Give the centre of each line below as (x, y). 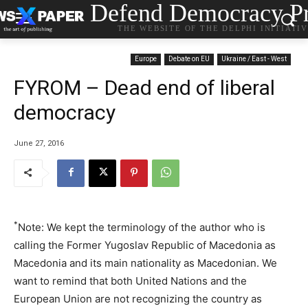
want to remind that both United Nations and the (130, 280)
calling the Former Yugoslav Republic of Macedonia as (145, 245)
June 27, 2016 (39, 143)
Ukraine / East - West (254, 59)
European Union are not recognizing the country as (138, 298)
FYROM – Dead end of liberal (144, 88)
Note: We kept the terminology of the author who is (142, 227)
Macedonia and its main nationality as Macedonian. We (145, 263)
